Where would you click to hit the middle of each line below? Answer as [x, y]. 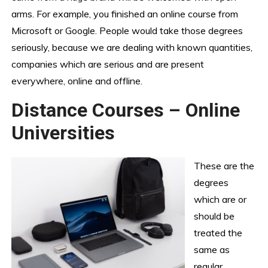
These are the [224, 166]
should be [214, 216]
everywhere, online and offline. [77, 80]
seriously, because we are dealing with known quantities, [132, 47]
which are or [220, 200]
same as [212, 250]
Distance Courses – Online [126, 110]
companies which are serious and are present [108, 64]
